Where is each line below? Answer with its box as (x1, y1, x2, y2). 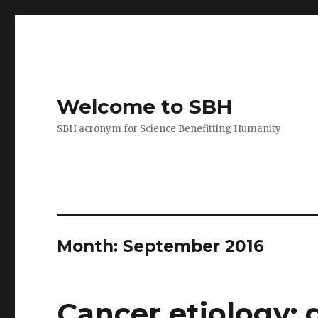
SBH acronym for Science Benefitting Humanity (57, 123, 282, 135)
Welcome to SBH (57, 94, 233, 119)
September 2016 (123, 236, 265, 256)
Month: (57, 236, 124, 256)
